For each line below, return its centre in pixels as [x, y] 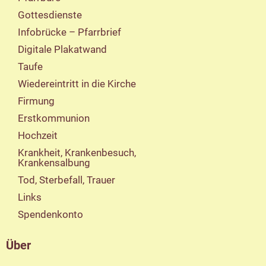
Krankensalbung [54, 163]
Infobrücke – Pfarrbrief [69, 32]
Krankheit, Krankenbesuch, [77, 153]
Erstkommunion [54, 118]
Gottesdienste [50, 15]
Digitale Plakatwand [62, 49]
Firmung [36, 101]
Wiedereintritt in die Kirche [77, 84]
